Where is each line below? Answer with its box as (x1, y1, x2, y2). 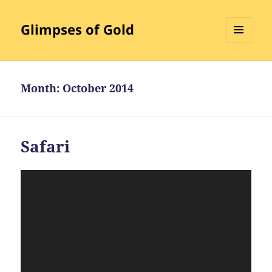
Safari (21, 135, 70, 158)
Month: (21, 81, 63, 96)
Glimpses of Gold (21, 20, 135, 39)
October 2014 (63, 81, 134, 96)
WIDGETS (226, 63, 260, 73)
